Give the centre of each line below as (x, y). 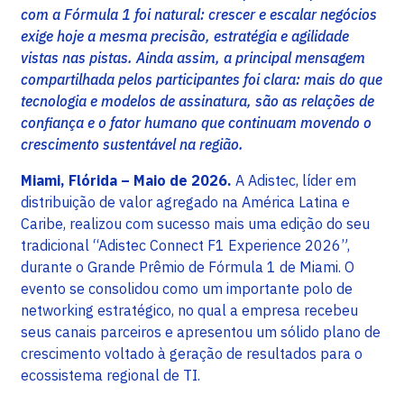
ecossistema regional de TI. (110, 376)
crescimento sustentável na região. (132, 145)
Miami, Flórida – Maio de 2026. (126, 181)
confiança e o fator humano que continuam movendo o (196, 123)
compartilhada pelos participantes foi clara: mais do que (202, 80)
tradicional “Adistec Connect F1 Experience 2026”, (185, 246)
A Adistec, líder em (294, 181)
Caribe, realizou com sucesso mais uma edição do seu (195, 224)
